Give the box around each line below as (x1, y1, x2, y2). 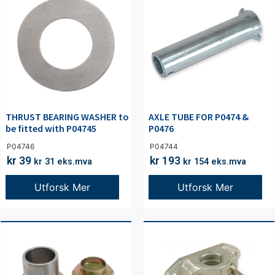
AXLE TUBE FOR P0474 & (149, 110, 249, 123)
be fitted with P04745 (6, 122, 96, 135)
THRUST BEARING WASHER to (6, 110, 129, 123)
